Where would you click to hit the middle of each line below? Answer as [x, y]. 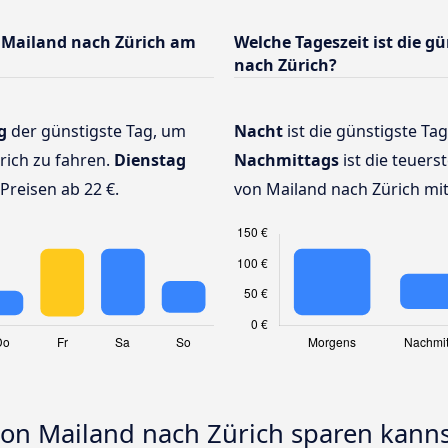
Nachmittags [286, 159]
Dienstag [150, 159]
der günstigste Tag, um [96, 130]
